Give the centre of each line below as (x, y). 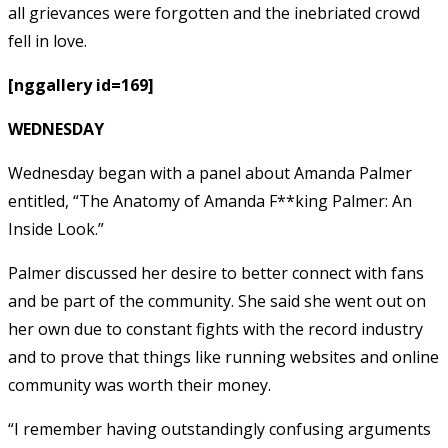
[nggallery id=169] (81, 84)
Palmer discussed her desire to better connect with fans (216, 272)
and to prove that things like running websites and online (223, 356)
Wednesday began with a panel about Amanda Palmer (210, 172)
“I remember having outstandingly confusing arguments (219, 428)
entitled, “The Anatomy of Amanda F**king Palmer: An (210, 200)
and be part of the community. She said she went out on (217, 300)
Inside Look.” (56, 228)
